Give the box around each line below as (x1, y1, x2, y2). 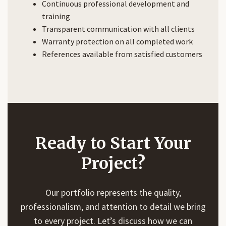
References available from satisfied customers (42, 49, 202, 60)
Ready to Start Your (35, 133, 191, 154)
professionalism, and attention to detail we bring (20, 201, 206, 213)
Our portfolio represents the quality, (45, 187, 181, 199)
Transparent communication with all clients (42, 24, 195, 34)
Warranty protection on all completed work (42, 36, 193, 47)
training (42, 11, 70, 22)
